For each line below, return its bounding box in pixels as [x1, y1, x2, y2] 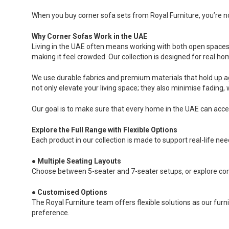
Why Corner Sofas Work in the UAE [32, 32, 147, 40]
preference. [32, 208, 70, 217]
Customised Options [37, 188, 107, 196]
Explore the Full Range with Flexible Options [32, 125, 177, 134]
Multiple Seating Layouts [37, 156, 121, 165]
